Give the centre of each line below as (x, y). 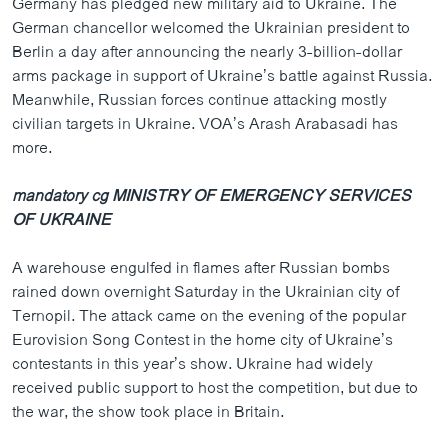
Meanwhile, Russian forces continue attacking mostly (199, 100)
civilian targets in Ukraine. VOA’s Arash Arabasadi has (205, 124)
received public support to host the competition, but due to (215, 388)
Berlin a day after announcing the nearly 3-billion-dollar (207, 52)
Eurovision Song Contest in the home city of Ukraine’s (202, 340)
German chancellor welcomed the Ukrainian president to (211, 28)
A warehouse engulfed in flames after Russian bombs (201, 268)
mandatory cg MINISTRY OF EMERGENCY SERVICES (211, 196)
